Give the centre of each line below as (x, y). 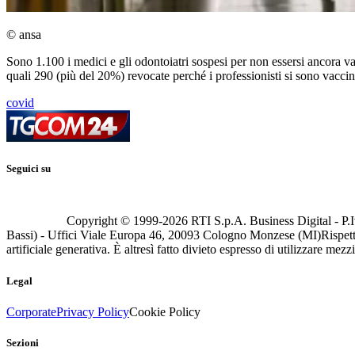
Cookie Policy (165, 311)
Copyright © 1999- (115, 221)
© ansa (24, 35)
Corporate (31, 311)
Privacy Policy (93, 311)
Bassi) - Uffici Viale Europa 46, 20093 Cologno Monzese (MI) (164, 235)
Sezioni (23, 342)
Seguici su (29, 169)
